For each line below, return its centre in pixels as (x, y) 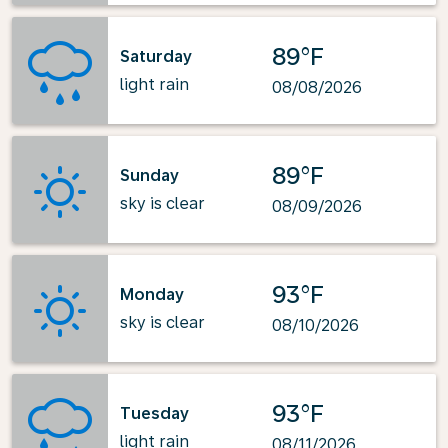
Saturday (156, 56)
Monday (152, 294)
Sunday (149, 175)
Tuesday (154, 413)
